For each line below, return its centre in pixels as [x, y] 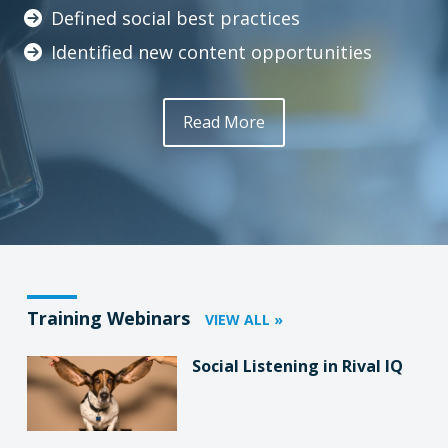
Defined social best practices [175, 18]
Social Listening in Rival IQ [297, 365]
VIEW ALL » [243, 319]
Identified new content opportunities [211, 52]
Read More [223, 122]
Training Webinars [110, 317]
